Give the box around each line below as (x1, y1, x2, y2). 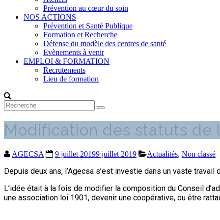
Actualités (147, 149, 178, 158)
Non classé (182, 149, 216, 158)
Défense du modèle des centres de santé (43, 39, 166, 48)
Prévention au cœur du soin (43, 4, 128, 12)
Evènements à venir (43, 48, 104, 56)
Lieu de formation (43, 75, 99, 83)
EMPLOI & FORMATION (24, 57, 110, 65)
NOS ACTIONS (24, 13, 76, 21)
